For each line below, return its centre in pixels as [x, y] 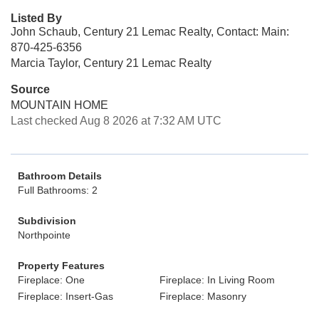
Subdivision [47, 221]
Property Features [61, 266]
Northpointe [44, 235]
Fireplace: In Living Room [217, 280]
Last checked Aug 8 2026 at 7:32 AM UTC [116, 121]
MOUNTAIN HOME [59, 105]
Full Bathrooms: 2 [58, 190]
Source [30, 89]
